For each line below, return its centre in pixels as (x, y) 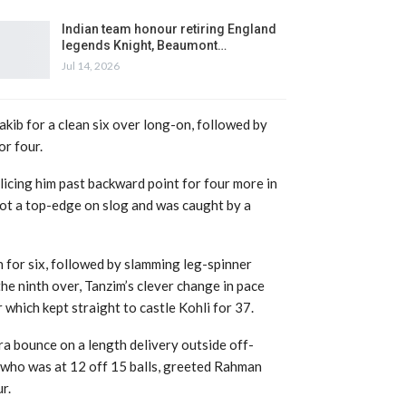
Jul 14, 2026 (91, 65)
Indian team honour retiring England (169, 29)
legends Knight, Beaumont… (144, 45)
